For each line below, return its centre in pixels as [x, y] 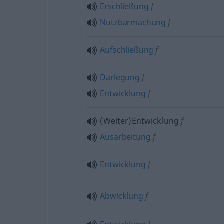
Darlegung [120, 77]
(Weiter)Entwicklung [140, 121]
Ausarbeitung [125, 137]
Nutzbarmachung [133, 22]
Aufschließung [127, 50]
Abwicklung [122, 196]
